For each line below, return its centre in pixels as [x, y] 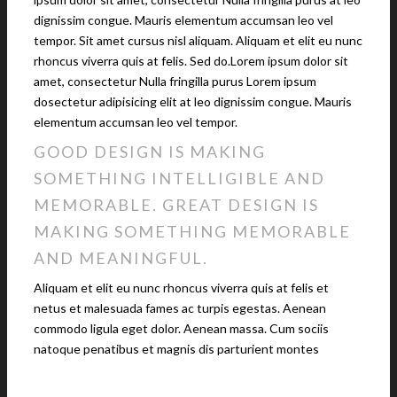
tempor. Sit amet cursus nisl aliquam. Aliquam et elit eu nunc [198, 40]
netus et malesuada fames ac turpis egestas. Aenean [180, 308]
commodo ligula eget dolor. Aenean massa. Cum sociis [181, 328]
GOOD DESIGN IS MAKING [150, 152]
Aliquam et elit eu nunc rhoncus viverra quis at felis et [181, 288]
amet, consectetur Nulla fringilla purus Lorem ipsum [175, 81]
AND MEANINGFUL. [121, 258]
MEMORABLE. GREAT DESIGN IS [176, 205]
